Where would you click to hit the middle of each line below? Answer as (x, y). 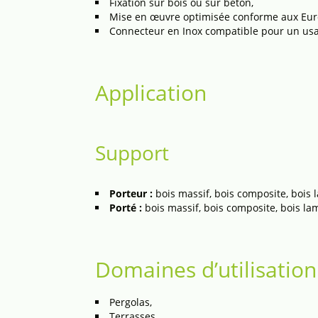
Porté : (126, 208)
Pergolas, (131, 302)
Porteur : (131, 193)
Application (151, 93)
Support (132, 153)
